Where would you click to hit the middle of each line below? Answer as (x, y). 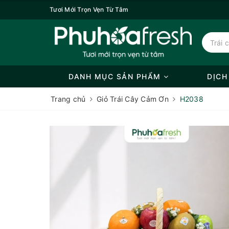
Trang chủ (68, 99)
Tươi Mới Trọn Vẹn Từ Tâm (89, 9)
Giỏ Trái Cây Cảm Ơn (133, 99)
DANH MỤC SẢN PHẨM (116, 76)
